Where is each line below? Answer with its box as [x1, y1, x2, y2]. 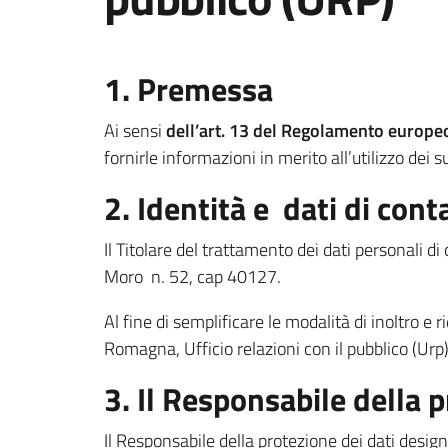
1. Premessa [104, 65, 273, 113]
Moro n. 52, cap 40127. [104, 263, 281, 290]
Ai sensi [104, 117, 166, 144]
